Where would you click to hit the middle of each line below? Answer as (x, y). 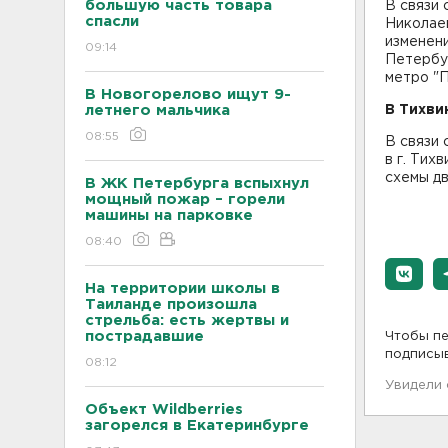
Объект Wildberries (164, 409)
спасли (112, 21)
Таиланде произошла (171, 304)
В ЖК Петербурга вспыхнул (197, 183)
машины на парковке (169, 215)
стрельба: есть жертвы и (187, 320)
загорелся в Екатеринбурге (197, 425)
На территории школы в (182, 288)
